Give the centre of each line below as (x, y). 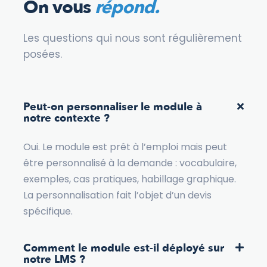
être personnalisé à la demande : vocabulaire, (130, 163)
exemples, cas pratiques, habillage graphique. (130, 179)
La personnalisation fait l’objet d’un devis (117, 195)
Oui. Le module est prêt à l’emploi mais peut (125, 147)
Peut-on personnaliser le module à (113, 107)
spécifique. (48, 211)
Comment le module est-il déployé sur (124, 248)
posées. (43, 55)
